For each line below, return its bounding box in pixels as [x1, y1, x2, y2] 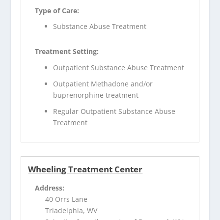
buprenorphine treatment [53, 90, 139, 100]
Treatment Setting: [35, 47, 99, 56]
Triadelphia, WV [45, 205, 98, 215]
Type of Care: [35, 5, 80, 15]
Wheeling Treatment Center [28, 163, 143, 175]
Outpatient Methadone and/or [53, 79, 153, 88]
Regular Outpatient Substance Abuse [53, 106, 176, 116]
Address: [35, 183, 65, 192]
